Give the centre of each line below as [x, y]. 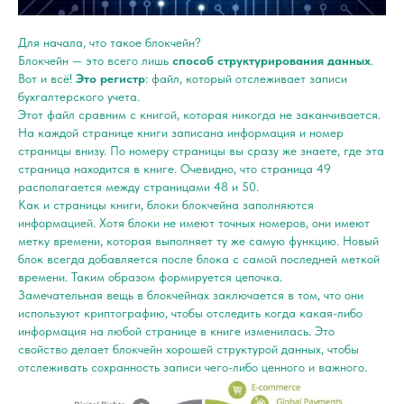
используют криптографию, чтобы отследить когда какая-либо [190, 312]
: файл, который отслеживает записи [246, 78]
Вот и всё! [47, 78]
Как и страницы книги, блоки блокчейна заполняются [166, 204]
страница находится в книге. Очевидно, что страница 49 [174, 168]
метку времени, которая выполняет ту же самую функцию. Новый [198, 240]
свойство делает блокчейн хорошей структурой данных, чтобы [188, 349]
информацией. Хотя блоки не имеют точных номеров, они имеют [194, 222]
